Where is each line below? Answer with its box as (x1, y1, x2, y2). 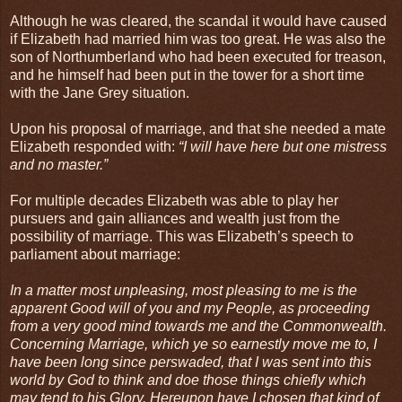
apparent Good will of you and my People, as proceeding (10, 300, 370, 316)
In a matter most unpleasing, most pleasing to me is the (10, 282, 357, 298)
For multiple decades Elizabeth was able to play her (10, 192, 338, 208)
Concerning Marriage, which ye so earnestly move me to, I (10, 336, 377, 352)
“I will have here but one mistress (179, 138, 387, 154)
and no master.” (10, 156, 108, 172)
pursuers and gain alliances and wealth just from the (10, 210, 340, 226)
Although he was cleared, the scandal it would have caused (10, 13, 387, 29)
